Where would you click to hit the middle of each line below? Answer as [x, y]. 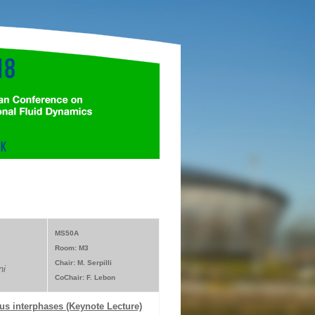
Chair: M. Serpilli [83, 263]
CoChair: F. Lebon [85, 277]
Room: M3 [71, 248]
